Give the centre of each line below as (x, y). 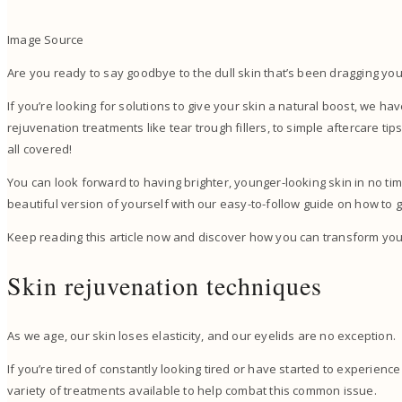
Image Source (46, 40)
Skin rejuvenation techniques (169, 286)
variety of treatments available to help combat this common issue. (195, 390)
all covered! (41, 149)
